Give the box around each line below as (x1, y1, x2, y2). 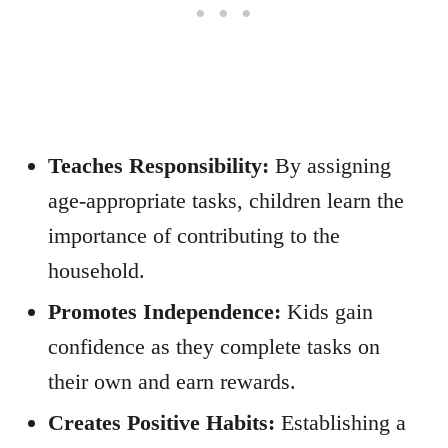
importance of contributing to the (48, 223, 340, 248)
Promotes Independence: (48, 299, 281, 324)
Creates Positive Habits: (48, 410, 275, 435)
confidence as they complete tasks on (48, 334, 380, 359)
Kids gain (281, 299, 373, 324)
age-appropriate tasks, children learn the (48, 188, 404, 213)
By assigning (269, 153, 391, 178)
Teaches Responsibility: (48, 153, 269, 178)
